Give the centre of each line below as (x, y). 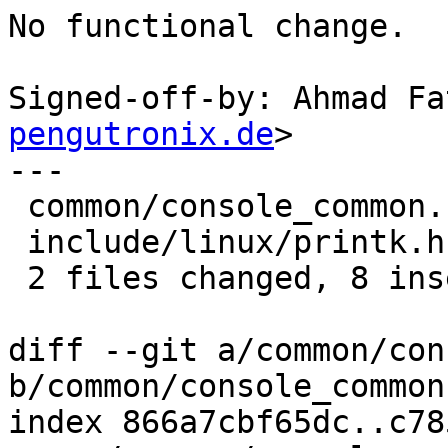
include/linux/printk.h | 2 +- (17, 242)
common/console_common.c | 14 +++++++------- (17, 206)
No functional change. (207, 26)
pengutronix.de (141, 134)
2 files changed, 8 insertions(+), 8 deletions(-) (17, 278)
